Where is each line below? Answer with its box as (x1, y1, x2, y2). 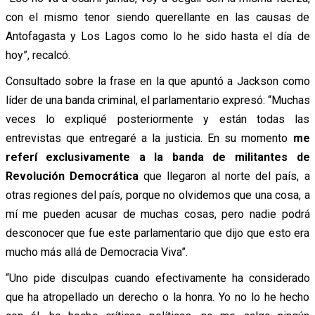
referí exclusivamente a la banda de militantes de (5, 150, 310, 164)
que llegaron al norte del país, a (143, 169, 310, 183)
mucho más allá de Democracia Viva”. (5, 245, 188, 259)
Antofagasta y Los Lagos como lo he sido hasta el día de (5, 29, 310, 43)
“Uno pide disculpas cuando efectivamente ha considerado (5, 271, 310, 285)
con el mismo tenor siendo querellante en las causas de (5, 10, 310, 24)
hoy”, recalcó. (5, 48, 70, 62)
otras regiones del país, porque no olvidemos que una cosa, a (5, 188, 310, 202)
